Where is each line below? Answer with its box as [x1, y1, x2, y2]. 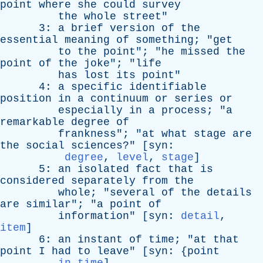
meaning [65, 34, 110, 46]
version [110, 22, 155, 34]
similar [26, 198, 71, 210]
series [174, 93, 213, 104]
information [58, 210, 129, 222]
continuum [90, 93, 149, 104]
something [136, 34, 194, 46]
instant [77, 234, 123, 245]
